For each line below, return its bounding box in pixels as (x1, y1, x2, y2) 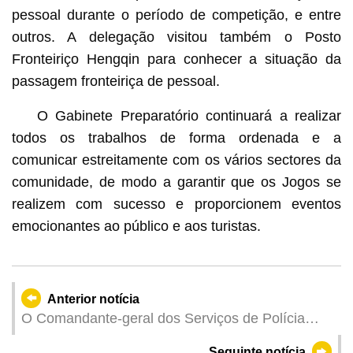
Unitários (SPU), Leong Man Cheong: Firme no (20, 331, 316, 347)
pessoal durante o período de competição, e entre (11, 6, 342, 23)
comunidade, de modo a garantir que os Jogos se (11, 173, 342, 190)
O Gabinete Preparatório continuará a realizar (36, 107, 342, 124)
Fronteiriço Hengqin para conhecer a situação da (11, 50, 342, 67)
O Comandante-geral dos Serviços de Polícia (20, 310, 305, 327)
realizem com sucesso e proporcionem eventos (11, 195, 342, 212)
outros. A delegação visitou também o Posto (11, 28, 342, 45)
